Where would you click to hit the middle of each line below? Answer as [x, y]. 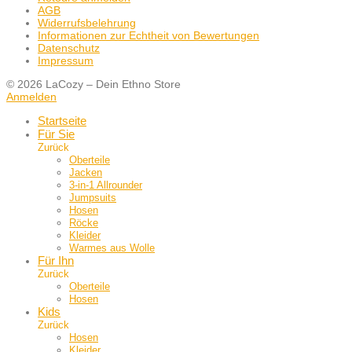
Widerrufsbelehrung [87, 23]
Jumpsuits [93, 198]
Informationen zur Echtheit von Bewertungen [148, 36]
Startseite [62, 121]
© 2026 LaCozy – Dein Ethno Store [93, 84]
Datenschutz [69, 48]
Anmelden [31, 97]
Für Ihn [56, 261]
